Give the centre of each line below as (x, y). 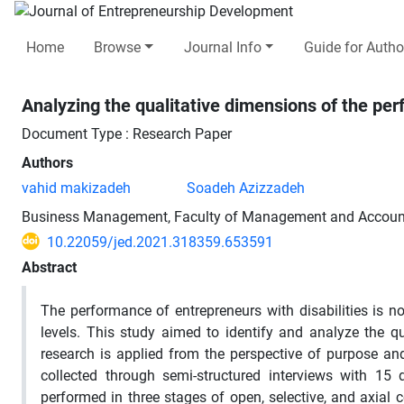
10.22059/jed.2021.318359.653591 (160, 242)
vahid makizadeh (76, 188)
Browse (118, 47)
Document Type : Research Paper (127, 133)
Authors (47, 162)
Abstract (49, 267)
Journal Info (222, 47)
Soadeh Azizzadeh (245, 188)
